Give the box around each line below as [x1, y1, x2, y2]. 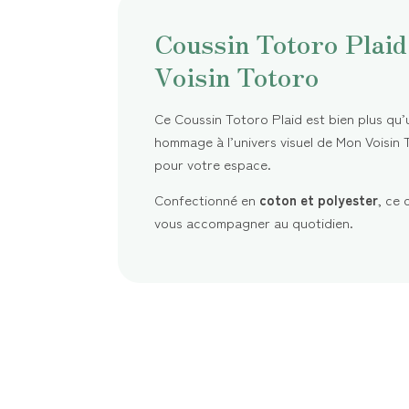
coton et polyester [258, 190, 378, 210]
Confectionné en [153, 190, 259, 210]
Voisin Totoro [153, 58, 319, 95]
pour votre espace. [153, 154, 271, 174]
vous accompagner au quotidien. [153, 213, 353, 233]
